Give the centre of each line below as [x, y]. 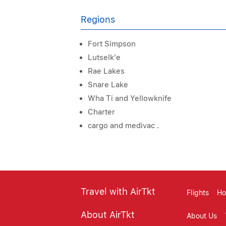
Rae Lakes [106, 71]
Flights [198, 193]
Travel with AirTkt [118, 191]
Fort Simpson [112, 44]
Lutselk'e [104, 58]
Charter [101, 112]
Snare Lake [108, 85]
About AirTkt [108, 215]
